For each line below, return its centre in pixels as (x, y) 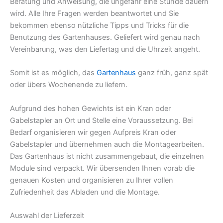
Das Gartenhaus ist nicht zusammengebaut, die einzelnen (107, 156)
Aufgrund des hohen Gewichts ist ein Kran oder (90, 108)
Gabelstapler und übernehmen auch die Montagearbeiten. (107, 144)
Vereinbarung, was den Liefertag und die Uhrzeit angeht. (105, 49)
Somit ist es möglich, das (53, 73)
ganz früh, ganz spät (172, 73)
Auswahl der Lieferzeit (47, 215)
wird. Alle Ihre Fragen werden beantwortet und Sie (94, 13)
